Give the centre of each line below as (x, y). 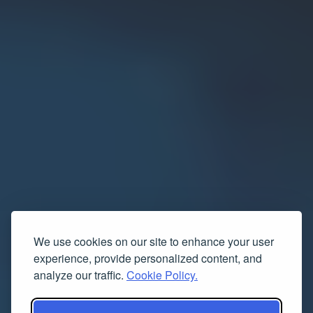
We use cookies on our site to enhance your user (154, 241)
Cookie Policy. (162, 275)
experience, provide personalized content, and (148, 258)
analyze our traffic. (80, 275)
